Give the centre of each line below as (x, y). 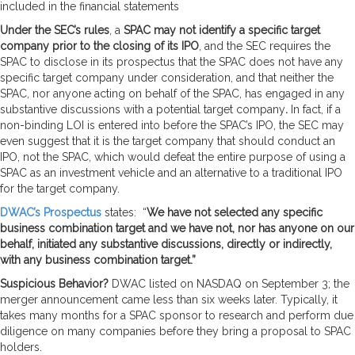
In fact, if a (314, 109)
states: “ (124, 212)
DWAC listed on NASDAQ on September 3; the (231, 283)
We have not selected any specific (235, 212)
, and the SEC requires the (265, 46)
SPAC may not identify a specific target (222, 30)
